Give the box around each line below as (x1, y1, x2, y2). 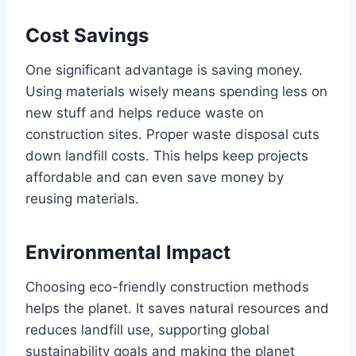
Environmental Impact (25, 240, 230, 264)
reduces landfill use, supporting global (25, 321, 269, 338)
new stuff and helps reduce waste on (25, 104, 264, 121)
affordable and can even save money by (25, 168, 284, 185)
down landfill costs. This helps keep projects (25, 147, 308, 164)
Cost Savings (25, 23, 149, 47)
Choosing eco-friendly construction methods (25, 278, 309, 295)
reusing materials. (25, 190, 139, 207)
